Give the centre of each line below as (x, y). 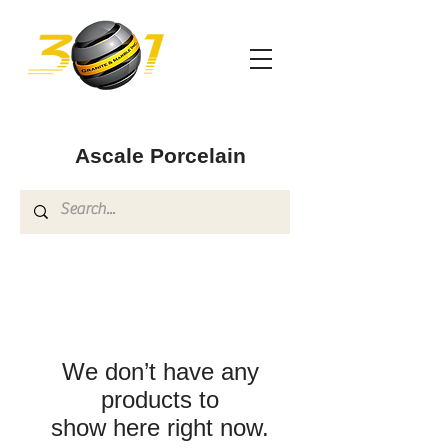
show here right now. (160, 427)
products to (160, 399)
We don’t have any (160, 371)
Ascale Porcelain (160, 155)
